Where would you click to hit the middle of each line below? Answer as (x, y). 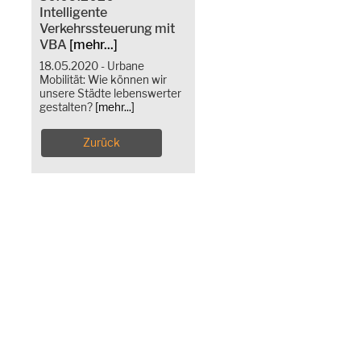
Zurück (102, 142)
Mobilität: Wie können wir (103, 80)
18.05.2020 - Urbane (92, 66)
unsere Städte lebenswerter (110, 93)
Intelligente (73, 12)
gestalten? (67, 107)
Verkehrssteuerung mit (107, 29)
